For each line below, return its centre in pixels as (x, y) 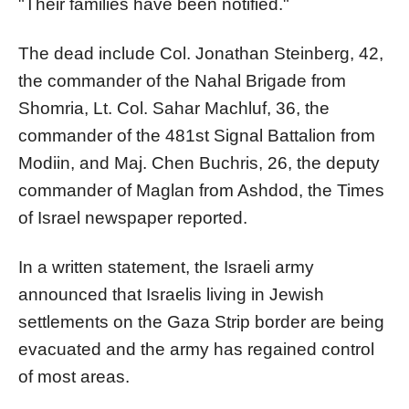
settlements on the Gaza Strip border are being (201, 321)
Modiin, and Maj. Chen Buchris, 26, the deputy (199, 163)
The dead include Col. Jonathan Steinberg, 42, (201, 53)
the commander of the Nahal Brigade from (182, 80)
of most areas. (74, 376)
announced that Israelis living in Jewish (171, 294)
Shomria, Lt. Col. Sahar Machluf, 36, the (174, 108)
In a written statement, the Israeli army (166, 267)
